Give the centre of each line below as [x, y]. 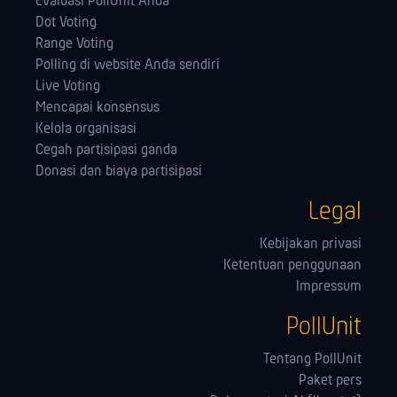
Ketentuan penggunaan [292, 265]
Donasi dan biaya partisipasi [119, 171]
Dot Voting [66, 23]
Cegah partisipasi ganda [106, 150]
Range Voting [74, 44]
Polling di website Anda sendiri [128, 65]
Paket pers [330, 381]
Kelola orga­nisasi [86, 129]
